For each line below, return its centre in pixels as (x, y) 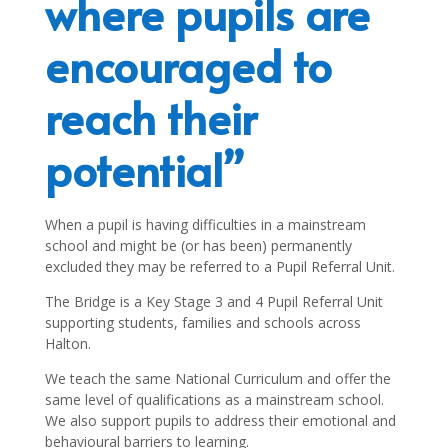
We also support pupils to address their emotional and (220, 420)
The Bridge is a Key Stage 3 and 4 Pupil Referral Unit (213, 301)
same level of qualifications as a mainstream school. (214, 399)
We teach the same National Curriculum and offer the (217, 378)
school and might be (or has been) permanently (198, 245)
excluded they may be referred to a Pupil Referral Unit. (219, 266)
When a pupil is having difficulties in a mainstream (205, 224)
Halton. (67, 343)
